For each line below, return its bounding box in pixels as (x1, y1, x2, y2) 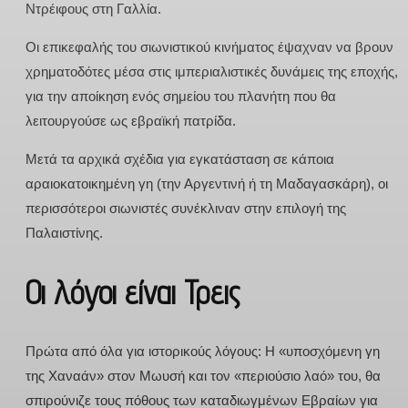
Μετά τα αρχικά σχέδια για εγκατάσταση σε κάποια (25, 150, 334, 167)
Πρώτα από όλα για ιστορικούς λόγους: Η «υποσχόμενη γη (25, 342, 380, 359)
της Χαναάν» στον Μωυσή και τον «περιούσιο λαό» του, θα (25, 367, 381, 383)
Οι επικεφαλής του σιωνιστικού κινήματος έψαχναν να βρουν (25, 38, 393, 55)
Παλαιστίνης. (25, 224, 103, 240)
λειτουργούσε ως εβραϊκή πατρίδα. (25, 112, 236, 128)
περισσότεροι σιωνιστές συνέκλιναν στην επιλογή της (25, 199, 346, 216)
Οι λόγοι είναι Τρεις (25, 271, 240, 311)
